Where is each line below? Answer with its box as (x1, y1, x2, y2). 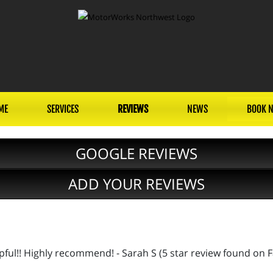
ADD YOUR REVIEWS (68, 174, 205, 194)
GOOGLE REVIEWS (76, 143, 197, 163)
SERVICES (47, 103, 79, 115)
